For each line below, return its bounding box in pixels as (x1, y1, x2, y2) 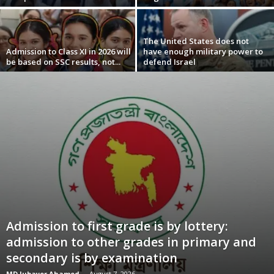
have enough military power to (143, 46, 263, 57)
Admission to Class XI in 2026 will (6, 46, 131, 57)
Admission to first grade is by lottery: (6, 218, 228, 234)
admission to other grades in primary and (6, 234, 256, 250)
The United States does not (143, 35, 249, 47)
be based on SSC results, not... (6, 56, 120, 68)
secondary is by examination (6, 250, 177, 266)
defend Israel (143, 56, 196, 68)
